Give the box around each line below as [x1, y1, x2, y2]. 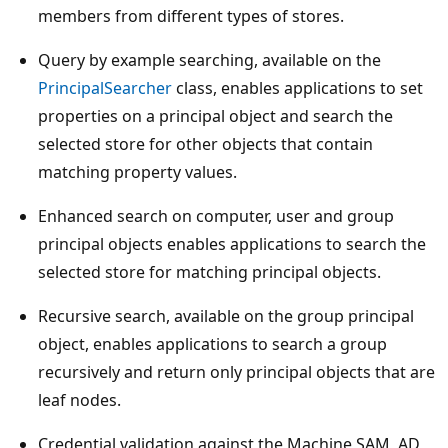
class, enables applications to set [172, 76, 423, 99]
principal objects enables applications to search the [38, 232, 426, 255]
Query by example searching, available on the [38, 48, 381, 71]
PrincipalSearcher [38, 76, 172, 99]
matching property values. [38, 160, 237, 183]
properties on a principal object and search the [38, 104, 393, 127]
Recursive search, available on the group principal [38, 304, 414, 327]
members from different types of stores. [38, 4, 344, 27]
